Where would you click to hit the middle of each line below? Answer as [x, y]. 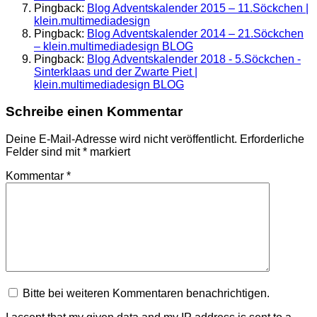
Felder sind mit [44, 152]
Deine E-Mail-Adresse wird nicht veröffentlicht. [121, 139]
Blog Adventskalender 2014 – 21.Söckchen [195, 33]
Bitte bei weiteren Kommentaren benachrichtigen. [146, 294]
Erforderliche [272, 139]
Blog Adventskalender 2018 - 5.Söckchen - [194, 59]
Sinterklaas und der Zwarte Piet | [116, 71]
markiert [109, 152]
